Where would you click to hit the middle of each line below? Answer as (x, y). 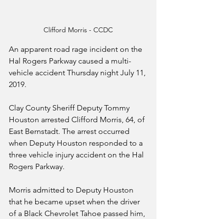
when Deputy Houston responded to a (77, 143)
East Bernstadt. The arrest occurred (70, 131)
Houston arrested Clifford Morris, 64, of (78, 120)
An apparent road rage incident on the (77, 49)
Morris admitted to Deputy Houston (72, 190)
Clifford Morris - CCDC (78, 30)
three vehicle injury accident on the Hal (77, 155)
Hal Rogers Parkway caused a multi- (70, 61)
